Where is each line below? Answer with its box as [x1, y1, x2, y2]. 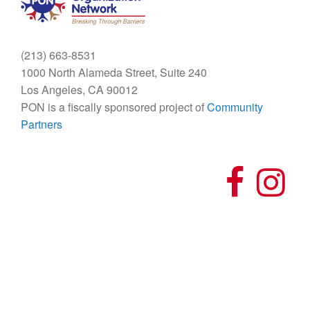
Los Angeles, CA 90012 [21, 81, 138, 98]
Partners [21, 116, 62, 132]
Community [207, 98, 263, 115]
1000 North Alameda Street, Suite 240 [21, 64, 207, 80]
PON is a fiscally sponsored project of [21, 98, 207, 115]
